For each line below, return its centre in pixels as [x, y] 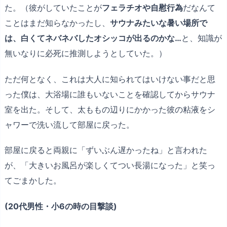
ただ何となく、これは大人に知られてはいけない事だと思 [110, 79]
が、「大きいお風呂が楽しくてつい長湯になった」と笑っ [110, 165]
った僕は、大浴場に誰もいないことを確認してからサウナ [110, 94]
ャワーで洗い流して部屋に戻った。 [69, 124]
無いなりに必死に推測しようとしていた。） [86, 53]
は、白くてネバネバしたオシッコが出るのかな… [93, 38]
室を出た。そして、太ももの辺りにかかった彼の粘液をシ [110, 109]
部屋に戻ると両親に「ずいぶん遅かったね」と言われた [106, 150]
